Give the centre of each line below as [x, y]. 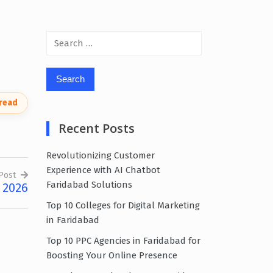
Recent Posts [97, 128]
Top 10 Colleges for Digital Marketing [123, 205]
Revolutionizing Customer [101, 155]
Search [61, 37]
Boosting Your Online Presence [112, 255]
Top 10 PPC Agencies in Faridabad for [123, 240]
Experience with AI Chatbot [103, 170]
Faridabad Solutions [89, 184]
